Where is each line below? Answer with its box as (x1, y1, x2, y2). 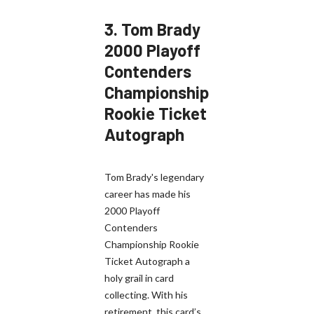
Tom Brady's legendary (104, 170, 204, 183)
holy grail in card (104, 271, 174, 284)
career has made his (104, 187, 191, 200)
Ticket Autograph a (104, 254, 190, 267)
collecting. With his (104, 288, 188, 301)
